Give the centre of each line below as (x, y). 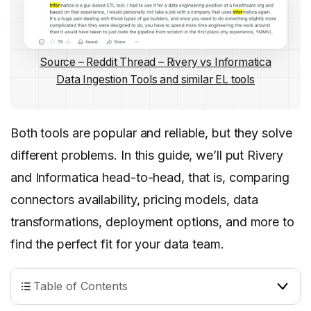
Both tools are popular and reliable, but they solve (151, 133)
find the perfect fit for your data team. (117, 244)
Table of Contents (81, 286)
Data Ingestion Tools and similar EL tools (155, 80)
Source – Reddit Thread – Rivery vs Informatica (155, 62)
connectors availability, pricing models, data (135, 200)
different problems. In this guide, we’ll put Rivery (147, 155)
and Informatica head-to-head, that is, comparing (150, 178)
